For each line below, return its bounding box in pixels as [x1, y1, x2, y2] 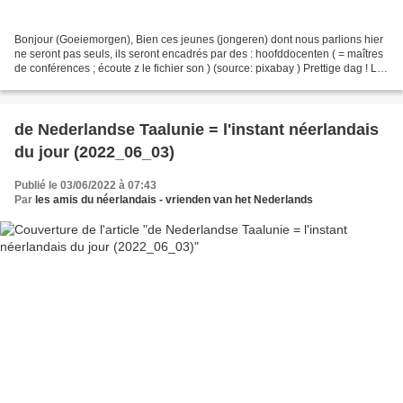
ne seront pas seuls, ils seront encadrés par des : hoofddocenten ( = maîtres [14, 47, 383, 60]
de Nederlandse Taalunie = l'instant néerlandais [14, 120, 379, 139]
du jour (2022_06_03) [14, 142, 175, 161]
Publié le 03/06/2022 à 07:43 [14, 178, 157, 192]
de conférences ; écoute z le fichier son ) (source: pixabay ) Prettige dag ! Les [14, 61, 389, 75]
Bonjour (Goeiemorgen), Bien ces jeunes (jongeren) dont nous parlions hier [14, 32, 383, 46]
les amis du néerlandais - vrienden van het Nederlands [35, 193, 313, 206]
